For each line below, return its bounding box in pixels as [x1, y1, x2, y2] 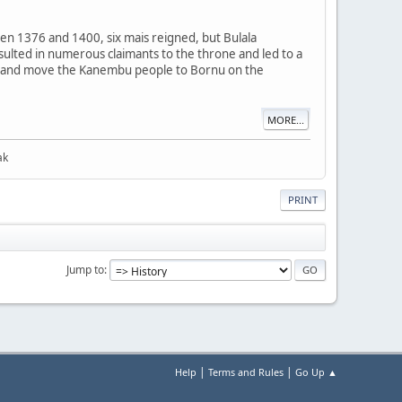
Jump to [66, 261, 104, 277]
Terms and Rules [208, 365, 284, 380]
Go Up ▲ [295, 365, 337, 380]
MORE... [267, 112, 304, 127]
